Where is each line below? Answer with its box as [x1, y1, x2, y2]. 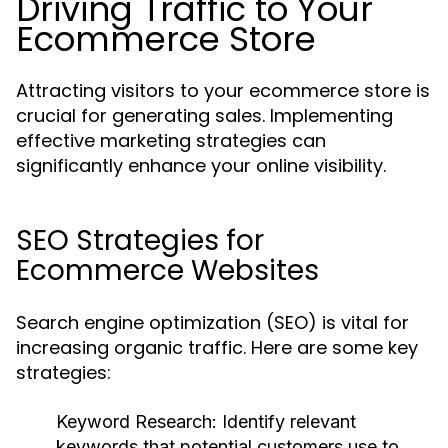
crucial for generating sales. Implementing [16, 103, 393, 128]
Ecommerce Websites [16, 251, 319, 290]
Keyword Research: [56, 411, 217, 432]
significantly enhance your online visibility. [16, 153, 386, 178]
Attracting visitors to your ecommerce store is [16, 78, 430, 103]
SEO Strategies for [16, 221, 264, 260]
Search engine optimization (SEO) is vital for [16, 310, 409, 335]
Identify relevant [217, 411, 356, 432]
